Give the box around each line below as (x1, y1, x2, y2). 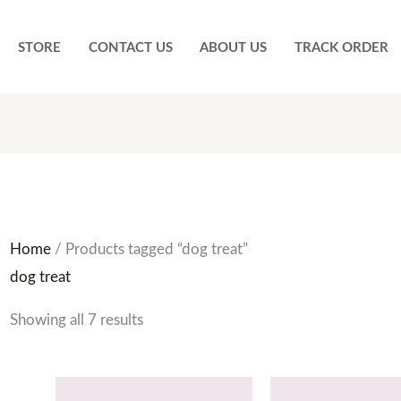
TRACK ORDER (294, 40, 388, 55)
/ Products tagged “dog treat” (51, 241, 249, 257)
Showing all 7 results (10, 311, 144, 328)
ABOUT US (200, 40, 268, 55)
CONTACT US (88, 40, 173, 55)
